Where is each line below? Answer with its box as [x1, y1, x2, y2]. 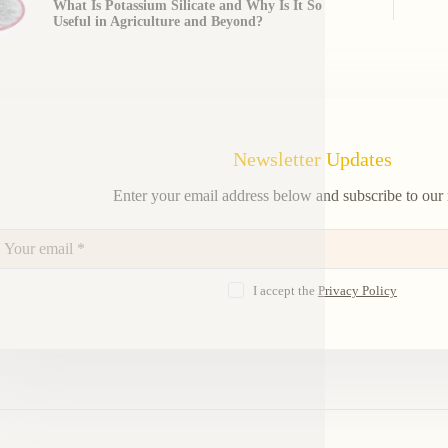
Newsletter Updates [232, 147, 392, 170]
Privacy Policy [317, 282, 397, 298]
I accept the [252, 282, 318, 298]
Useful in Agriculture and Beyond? [52, 14, 263, 30]
